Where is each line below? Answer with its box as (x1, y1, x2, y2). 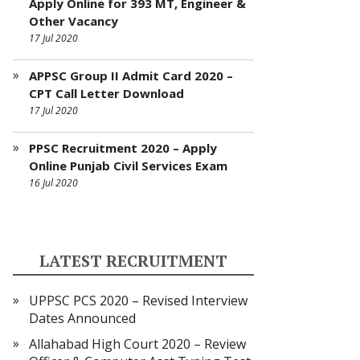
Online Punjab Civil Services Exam (29, 157, 227, 174)
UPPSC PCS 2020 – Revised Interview (29, 292, 247, 309)
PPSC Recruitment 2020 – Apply (29, 140, 217, 156)
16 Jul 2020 (29, 176, 78, 190)
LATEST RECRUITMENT (39, 250, 227, 272)
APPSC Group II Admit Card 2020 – (29, 67, 233, 84)
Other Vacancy (29, 13, 118, 29)
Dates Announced (29, 309, 136, 327)
